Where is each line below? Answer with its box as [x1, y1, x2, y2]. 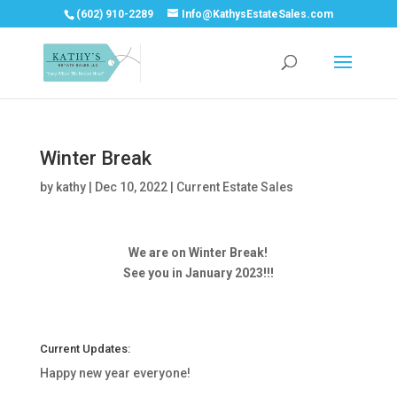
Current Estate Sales [175, 180, 293, 194]
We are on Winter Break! [128, 245, 269, 260]
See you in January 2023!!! [122, 266, 274, 280]
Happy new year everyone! [39, 366, 191, 380]
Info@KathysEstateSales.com [181, 8, 333, 20]
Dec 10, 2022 [94, 180, 167, 194]
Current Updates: [39, 342, 130, 355]
